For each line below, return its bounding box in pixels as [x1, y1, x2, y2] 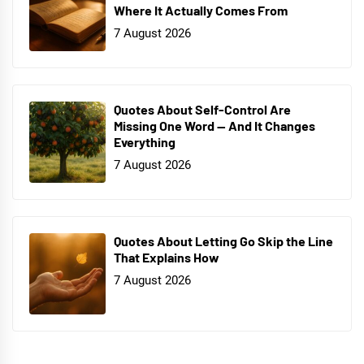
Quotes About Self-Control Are [114, 102, 291, 118]
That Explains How [114, 249, 219, 266]
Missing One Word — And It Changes [114, 118, 315, 134]
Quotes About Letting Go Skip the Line [114, 233, 333, 249]
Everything [114, 134, 175, 150]
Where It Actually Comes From [114, 2, 288, 19]
